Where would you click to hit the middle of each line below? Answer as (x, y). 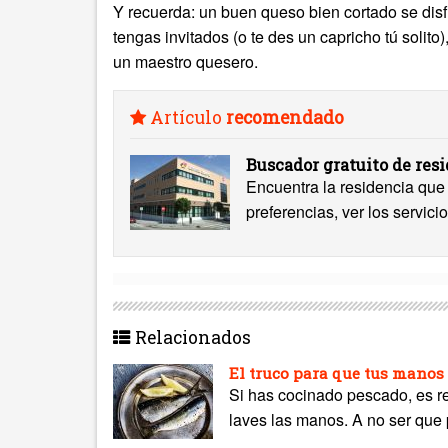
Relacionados (191, 337)
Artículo (186, 117)
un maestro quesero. (185, 61)
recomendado (285, 117)
